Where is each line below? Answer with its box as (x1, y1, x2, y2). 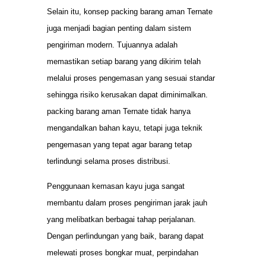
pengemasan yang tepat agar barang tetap (47, 140, 192, 149)
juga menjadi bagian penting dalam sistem (47, 23, 191, 33)
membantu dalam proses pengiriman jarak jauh (47, 198, 207, 207)
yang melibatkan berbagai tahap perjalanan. (47, 214, 196, 224)
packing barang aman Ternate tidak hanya (47, 106, 191, 116)
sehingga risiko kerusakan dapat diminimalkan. (47, 90, 208, 99)
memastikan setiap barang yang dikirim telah (47, 56, 201, 66)
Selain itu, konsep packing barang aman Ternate (47, 7, 213, 16)
